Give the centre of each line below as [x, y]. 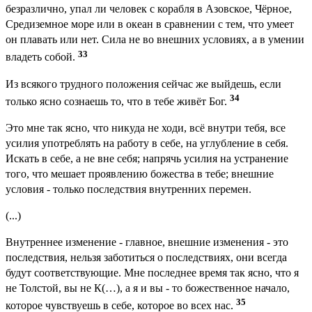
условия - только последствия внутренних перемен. [128, 189]
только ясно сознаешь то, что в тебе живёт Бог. [118, 102]
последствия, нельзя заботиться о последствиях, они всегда [146, 258]
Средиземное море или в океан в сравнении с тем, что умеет [150, 24]
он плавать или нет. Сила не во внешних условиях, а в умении [155, 40]
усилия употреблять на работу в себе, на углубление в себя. [147, 143]
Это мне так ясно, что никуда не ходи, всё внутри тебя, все [146, 128]
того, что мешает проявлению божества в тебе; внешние [140, 174]
